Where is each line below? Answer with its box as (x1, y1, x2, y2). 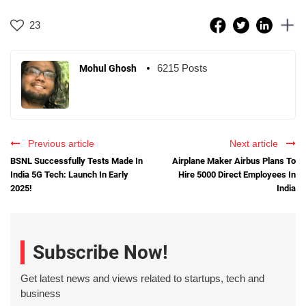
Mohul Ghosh (79, 62, 137, 74)
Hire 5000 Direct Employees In (178, 169, 296, 180)
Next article (229, 137, 283, 149)
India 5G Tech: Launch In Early (10, 169, 128, 180)
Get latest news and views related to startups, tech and (20, 273, 264, 285)
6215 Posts (157, 61, 208, 74)
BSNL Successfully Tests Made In (10, 155, 143, 166)
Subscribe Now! (33, 241, 168, 264)
